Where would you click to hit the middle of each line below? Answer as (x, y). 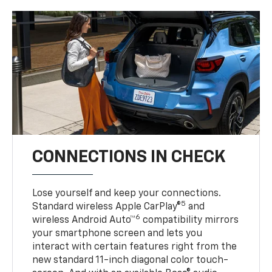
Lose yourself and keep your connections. (127, 194)
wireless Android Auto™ (84, 221)
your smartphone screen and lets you (117, 234)
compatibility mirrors (190, 221)
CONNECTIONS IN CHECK (129, 158)
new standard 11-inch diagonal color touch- (131, 261)
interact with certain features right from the (135, 247)
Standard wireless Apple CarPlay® (107, 207)
